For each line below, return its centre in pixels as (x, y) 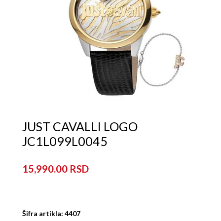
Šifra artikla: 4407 (51, 214)
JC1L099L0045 (65, 141)
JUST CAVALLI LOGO (80, 127)
